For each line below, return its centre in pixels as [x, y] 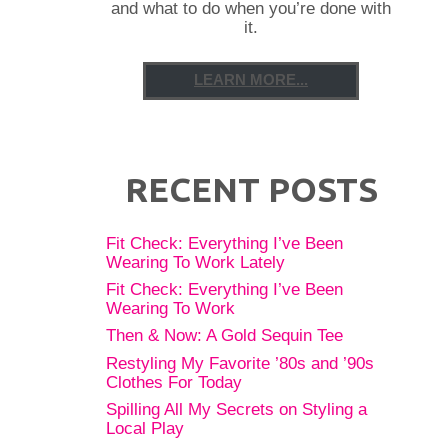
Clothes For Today [174, 381]
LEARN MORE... [251, 80]
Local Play [145, 427]
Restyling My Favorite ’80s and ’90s [240, 362]
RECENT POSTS [251, 189]
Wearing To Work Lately [195, 261]
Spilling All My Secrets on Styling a [236, 408]
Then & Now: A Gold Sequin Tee [224, 335]
